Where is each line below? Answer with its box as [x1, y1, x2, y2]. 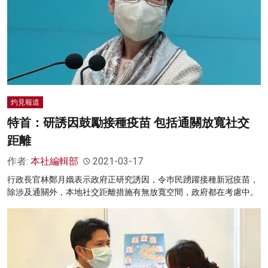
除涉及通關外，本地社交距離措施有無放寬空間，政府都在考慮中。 [7, 187, 258, 197]
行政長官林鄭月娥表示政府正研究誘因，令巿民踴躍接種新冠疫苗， [7, 175, 258, 185]
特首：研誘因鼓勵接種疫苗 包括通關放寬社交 [7, 115, 249, 130]
